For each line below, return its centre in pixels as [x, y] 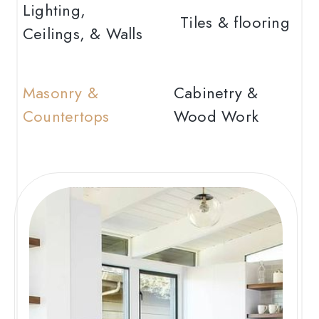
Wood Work [216, 116]
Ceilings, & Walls [83, 33]
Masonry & [61, 93]
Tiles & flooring [235, 22]
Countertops [66, 116]
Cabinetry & [216, 93]
